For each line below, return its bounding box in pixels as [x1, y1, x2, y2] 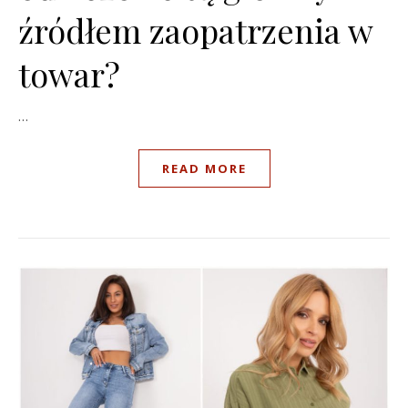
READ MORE [161, 160, 247, 177]
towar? [18, 52, 120, 96]
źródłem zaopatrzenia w [18, 8, 372, 52]
